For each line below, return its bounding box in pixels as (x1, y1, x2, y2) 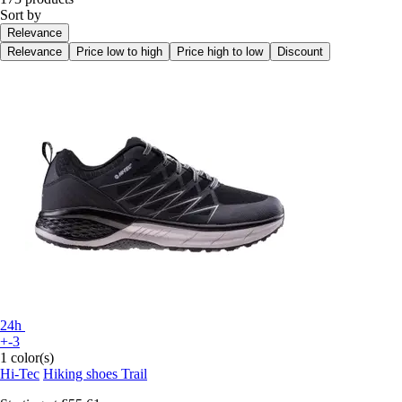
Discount (277, 44, 323, 58)
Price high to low (177, 44, 263, 58)
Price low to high (76, 44, 162, 58)
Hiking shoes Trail (43, 365, 147, 381)
